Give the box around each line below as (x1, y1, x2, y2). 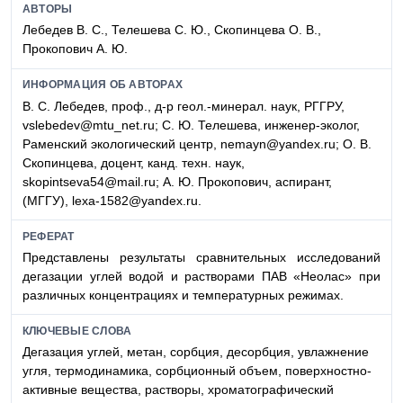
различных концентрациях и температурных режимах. (22, 288, 344, 302)
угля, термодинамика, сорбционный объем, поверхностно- (22, 363, 372, 379)
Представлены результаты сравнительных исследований (22, 250, 381, 264)
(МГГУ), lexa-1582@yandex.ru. (22, 193, 201, 208)
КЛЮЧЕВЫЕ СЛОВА (22, 325, 132, 338)
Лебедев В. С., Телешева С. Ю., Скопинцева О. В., (22, 22, 321, 38)
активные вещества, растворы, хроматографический (22, 382, 334, 398)
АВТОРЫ (22, 3, 73, 16)
